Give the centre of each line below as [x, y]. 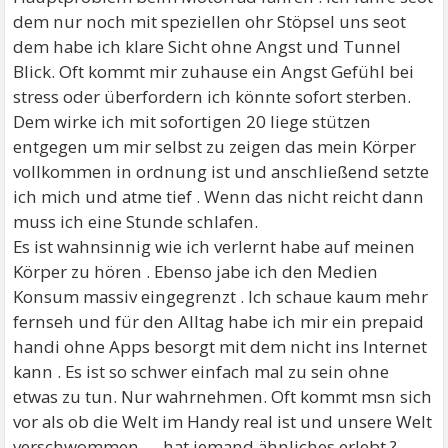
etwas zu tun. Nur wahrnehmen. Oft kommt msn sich [223, 396]
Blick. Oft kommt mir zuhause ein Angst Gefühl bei [214, 71]
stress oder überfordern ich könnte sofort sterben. [212, 96]
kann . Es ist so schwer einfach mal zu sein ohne [201, 371]
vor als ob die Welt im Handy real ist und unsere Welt [223, 421]
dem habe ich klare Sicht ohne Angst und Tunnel [207, 46]
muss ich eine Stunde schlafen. [136, 221]
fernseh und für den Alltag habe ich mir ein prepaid [219, 321]
